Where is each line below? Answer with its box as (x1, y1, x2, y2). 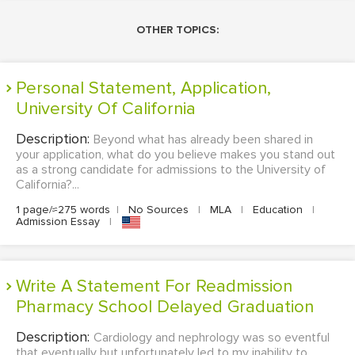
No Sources (125, 203, 192, 216)
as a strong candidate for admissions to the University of (16, 162, 326, 177)
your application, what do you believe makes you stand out (16, 147, 335, 162)
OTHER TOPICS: (136, 23, 219, 36)
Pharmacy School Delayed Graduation (16, 296, 314, 319)
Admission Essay (16, 215, 103, 228)
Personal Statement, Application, (16, 78, 26, 99)
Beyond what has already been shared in (94, 132, 313, 147)
